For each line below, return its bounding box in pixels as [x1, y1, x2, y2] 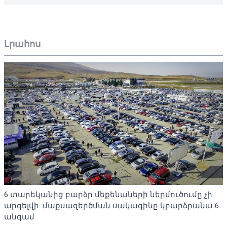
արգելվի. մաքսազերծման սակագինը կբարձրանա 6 [4, 201, 219, 210]
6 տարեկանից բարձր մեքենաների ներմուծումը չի [4, 190, 212, 199]
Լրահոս [4, 38, 41, 49]
